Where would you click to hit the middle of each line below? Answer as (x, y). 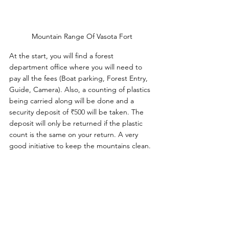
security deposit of (40, 112)
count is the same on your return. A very (75, 135)
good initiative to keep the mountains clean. (80, 146)
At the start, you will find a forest (62, 56)
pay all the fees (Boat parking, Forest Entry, (79, 78)
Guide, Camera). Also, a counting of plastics (81, 90)
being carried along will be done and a (73, 101)
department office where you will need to (77, 67)
